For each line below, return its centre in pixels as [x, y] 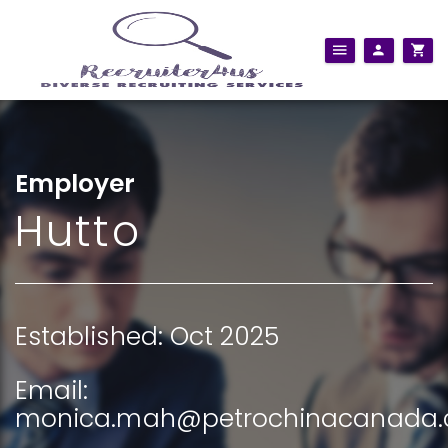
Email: [52, 390]
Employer [75, 183]
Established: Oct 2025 [147, 336]
